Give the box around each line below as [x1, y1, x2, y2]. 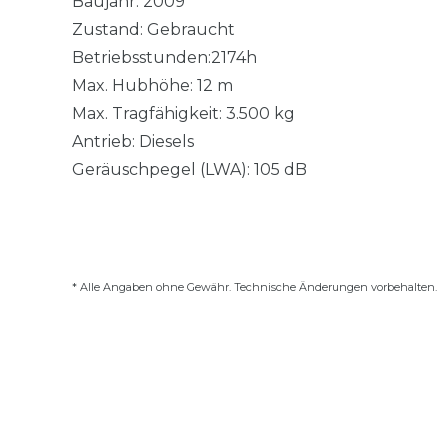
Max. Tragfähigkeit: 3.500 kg [72, 103, 295, 123]
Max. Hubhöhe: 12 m [72, 75, 233, 95]
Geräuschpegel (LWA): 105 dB [72, 159, 307, 179]
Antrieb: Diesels [72, 131, 194, 151]
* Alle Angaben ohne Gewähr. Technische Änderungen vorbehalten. [72, 279, 437, 294]
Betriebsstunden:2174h [72, 47, 257, 67]
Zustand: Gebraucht [72, 19, 235, 39]
